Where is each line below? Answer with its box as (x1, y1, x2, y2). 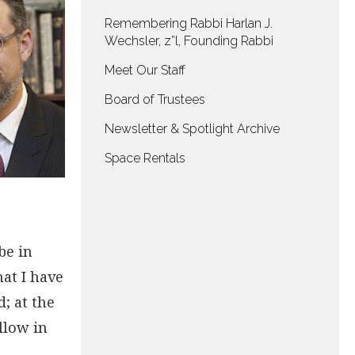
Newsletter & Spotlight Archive (105, 121, 280, 136)
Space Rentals (105, 151, 185, 166)
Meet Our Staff (105, 63, 185, 78)
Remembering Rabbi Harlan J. (105, 16, 273, 31)
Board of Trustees (105, 92, 205, 107)
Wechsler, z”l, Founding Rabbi (105, 33, 273, 48)
